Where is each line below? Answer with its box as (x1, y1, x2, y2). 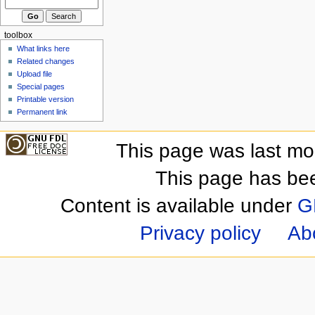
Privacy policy (140, 222, 262, 245)
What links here (17, 44, 70, 53)
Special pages (17, 82, 65, 91)
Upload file (17, 70, 53, 79)
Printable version (17, 95, 75, 104)
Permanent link (17, 108, 68, 117)
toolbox (4, 30, 32, 39)
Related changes (17, 57, 75, 66)
